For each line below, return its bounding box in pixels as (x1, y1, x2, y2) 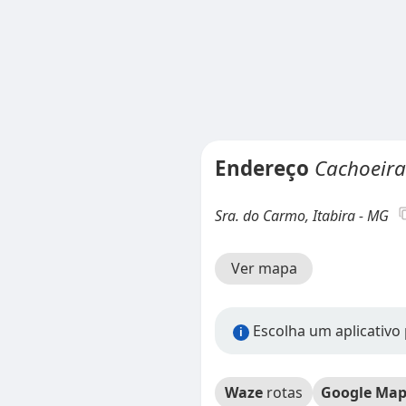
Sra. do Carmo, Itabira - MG (215, 206, 389, 226)
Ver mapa (230, 258, 297, 278)
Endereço (215, 154, 314, 182)
